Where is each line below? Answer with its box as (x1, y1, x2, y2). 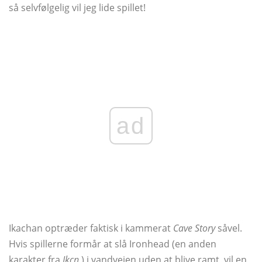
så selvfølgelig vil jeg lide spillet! (9, 1, 146, 15)
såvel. (215, 222, 242, 235)
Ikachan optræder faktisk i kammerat (9, 222, 173, 235)
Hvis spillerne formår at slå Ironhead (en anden (9, 237, 216, 251)
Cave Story (173, 222, 215, 235)
